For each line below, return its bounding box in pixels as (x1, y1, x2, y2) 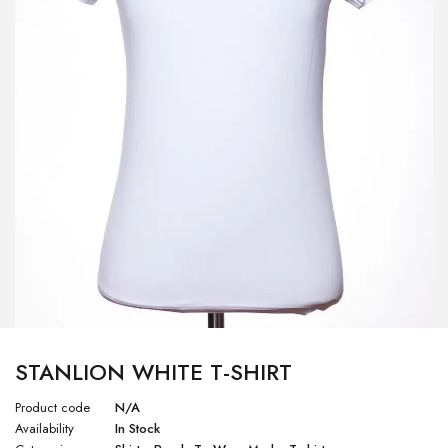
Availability (15, 419, 74, 439)
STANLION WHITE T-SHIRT (15, 356, 292, 389)
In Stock (115, 419, 160, 439)
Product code (15, 398, 90, 418)
